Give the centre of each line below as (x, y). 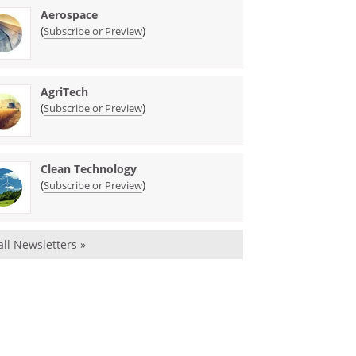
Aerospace (70, 14)
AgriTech (65, 91)
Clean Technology (89, 168)
